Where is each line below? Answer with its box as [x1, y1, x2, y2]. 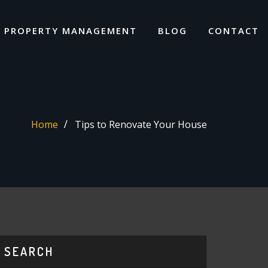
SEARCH [4, 243, 54, 259]
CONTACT [208, 24, 259, 36]
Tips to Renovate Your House [75, 118, 207, 132]
